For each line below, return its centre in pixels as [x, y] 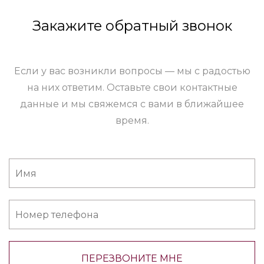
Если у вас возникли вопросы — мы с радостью [132, 71]
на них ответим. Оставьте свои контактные [132, 88]
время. [132, 121]
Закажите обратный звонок [132, 26]
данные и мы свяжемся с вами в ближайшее [132, 104]
